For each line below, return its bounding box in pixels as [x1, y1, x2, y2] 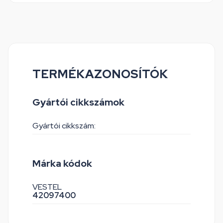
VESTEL [32, 182, 62, 192]
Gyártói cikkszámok [32, 96, 124, 109]
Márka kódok [32, 157, 92, 170]
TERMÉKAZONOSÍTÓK [32, 66, 168, 82]
